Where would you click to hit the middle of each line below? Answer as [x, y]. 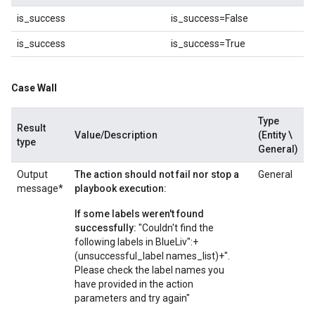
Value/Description [116, 135]
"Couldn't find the [175, 228]
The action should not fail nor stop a [157, 174]
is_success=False [210, 18]
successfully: [105, 228]
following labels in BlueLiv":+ [136, 242]
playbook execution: [121, 188]
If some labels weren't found [139, 214]
